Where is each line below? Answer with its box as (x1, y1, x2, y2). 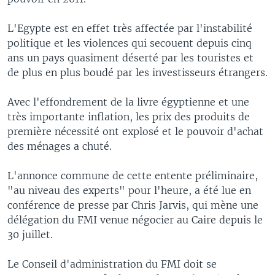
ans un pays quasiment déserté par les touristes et (7, 51, 254, 64)
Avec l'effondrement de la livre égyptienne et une (7, 95, 249, 108)
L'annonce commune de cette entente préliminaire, (7, 169, 258, 182)
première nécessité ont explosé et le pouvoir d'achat (7, 125, 263, 137)
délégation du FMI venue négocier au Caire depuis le (7, 213, 263, 226)
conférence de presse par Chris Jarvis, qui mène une (7, 198, 258, 211)
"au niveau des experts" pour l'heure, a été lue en (7, 184, 251, 196)
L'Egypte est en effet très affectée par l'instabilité (7, 21, 252, 34)
